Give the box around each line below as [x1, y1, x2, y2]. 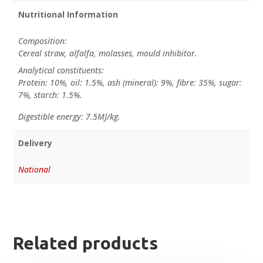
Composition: [18, 35, 67, 46]
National [18, 164, 50, 176]
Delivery [18, 137, 52, 149]
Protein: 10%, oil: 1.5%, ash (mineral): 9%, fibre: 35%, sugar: [18, 76, 242, 88]
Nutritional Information [18, 8, 118, 20]
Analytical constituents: [18, 64, 104, 76]
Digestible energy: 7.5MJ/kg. [18, 110, 120, 122]
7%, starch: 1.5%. [18, 89, 82, 100]
